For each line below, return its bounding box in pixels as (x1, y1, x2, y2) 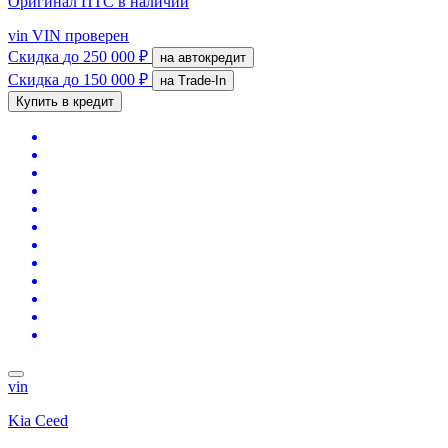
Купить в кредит (16, 93, 114, 109)
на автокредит (178, 49, 246, 65)
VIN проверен (28, 26, 129, 44)
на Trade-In (178, 72, 226, 88)
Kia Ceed (8, 411, 68, 429)
